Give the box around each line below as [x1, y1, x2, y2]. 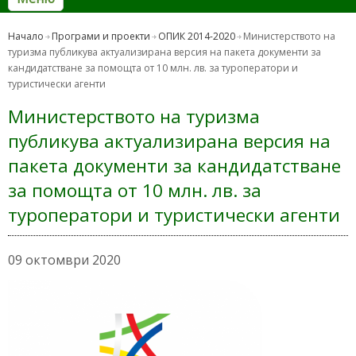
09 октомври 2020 [8, 251, 121, 269]
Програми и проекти [52, 29, 150, 44]
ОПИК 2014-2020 [158, 29, 235, 44]
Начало [8, 29, 44, 44]
